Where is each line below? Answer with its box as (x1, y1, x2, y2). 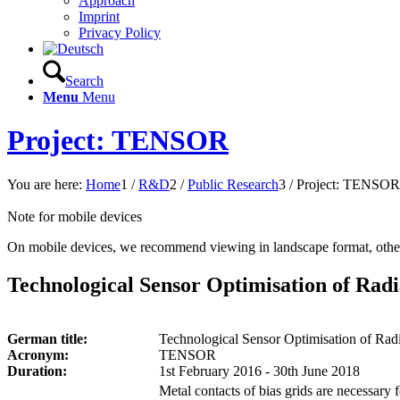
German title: (7, 330, 87, 346)
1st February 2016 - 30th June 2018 (159, 362, 360, 379)
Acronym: (7, 346, 69, 362)
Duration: (7, 362, 67, 379)
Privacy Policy (79, 25, 161, 40)
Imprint (79, 9, 120, 24)
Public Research (187, 176, 279, 192)
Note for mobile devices (7, 208, 142, 224)
